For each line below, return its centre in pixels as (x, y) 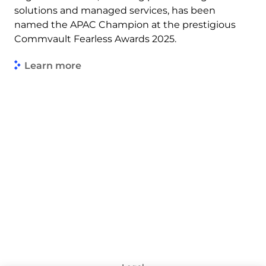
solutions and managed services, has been (115, 10)
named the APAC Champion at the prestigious (125, 25)
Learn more (53, 65)
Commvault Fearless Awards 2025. (95, 39)
